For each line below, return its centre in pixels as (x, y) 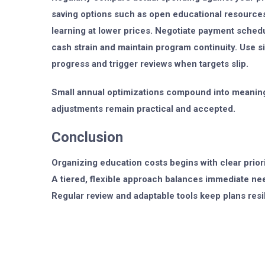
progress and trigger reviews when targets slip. (150, 64)
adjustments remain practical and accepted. (143, 109)
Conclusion (87, 138)
